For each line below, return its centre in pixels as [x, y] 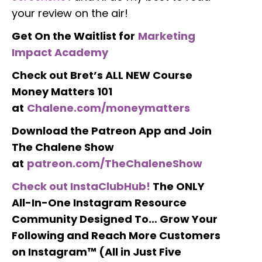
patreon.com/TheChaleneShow [115, 163]
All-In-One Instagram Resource [99, 202]
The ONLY [177, 186]
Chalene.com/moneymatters [108, 108]
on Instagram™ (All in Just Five [96, 251]
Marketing [167, 36]
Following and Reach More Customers [116, 235]
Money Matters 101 [62, 91]
